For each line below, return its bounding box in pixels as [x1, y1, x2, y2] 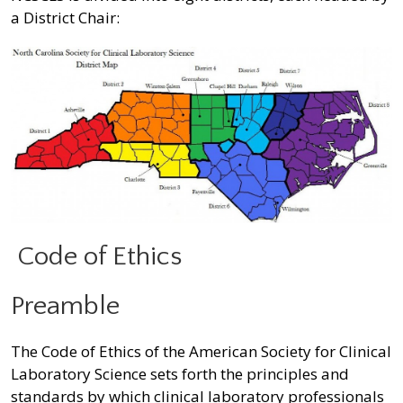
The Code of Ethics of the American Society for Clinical [11, 341, 391, 363]
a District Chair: [11, 6, 120, 28]
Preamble [11, 291, 120, 322]
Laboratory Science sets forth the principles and [11, 363, 349, 385]
